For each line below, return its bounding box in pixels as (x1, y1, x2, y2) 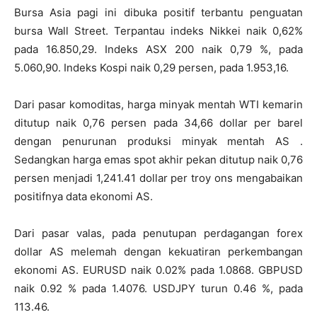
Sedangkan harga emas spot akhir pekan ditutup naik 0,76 (14, 152, 303, 166)
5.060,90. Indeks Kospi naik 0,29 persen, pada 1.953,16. (14, 60, 289, 74)
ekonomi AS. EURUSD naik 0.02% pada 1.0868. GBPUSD (14, 263, 303, 277)
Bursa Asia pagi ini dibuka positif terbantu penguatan (14, 5, 303, 19)
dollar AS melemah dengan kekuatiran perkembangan (14, 244, 303, 258)
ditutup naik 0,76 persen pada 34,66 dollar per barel (14, 115, 303, 129)
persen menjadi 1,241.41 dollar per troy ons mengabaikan (14, 171, 303, 185)
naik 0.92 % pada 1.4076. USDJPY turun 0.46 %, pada (14, 281, 303, 295)
